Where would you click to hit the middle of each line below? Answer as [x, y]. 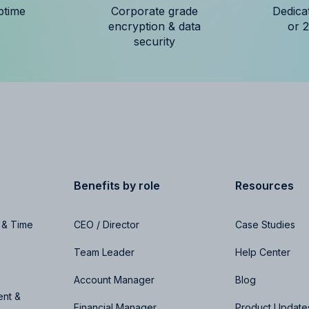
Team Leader [104, 252]
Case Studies [265, 224]
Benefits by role [117, 185]
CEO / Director [107, 224]
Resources [264, 185]
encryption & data [154, 26]
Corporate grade [154, 11]
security [154, 41]
